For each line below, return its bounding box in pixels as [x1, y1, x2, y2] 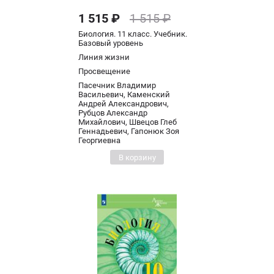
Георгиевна [78, 136, 120, 145]
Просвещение [78, 67, 130, 76]
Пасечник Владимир [78, 81, 156, 90]
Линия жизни [78, 53, 130, 62]
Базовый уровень [78, 39, 143, 48]
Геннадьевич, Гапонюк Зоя [78, 127, 179, 136]
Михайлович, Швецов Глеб [78, 117, 177, 127]
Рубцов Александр [78, 108, 147, 117]
